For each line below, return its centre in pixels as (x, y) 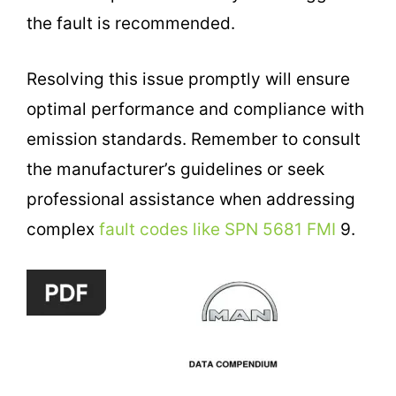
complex (63, 229)
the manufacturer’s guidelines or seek (175, 169)
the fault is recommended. (131, 24)
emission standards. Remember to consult (194, 139)
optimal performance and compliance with (195, 109)
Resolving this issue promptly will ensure (188, 79)
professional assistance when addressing (191, 199)
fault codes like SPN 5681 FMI (217, 229)
